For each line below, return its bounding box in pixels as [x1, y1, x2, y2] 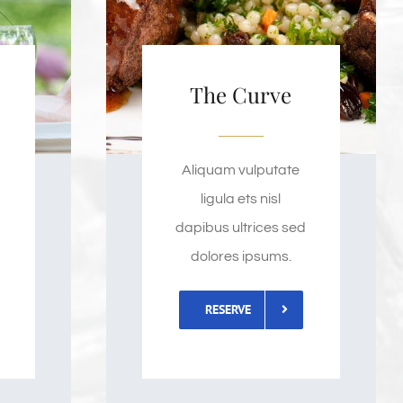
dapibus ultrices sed [175, 219, 307, 235]
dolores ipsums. [190, 248, 291, 264]
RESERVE [204, 300, 251, 318]
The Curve [190, 79, 292, 109]
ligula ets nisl [201, 191, 282, 206]
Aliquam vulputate [182, 162, 300, 177]
